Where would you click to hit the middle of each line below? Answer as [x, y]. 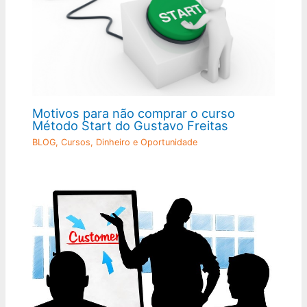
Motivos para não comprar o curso [134, 113]
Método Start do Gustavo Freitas [131, 125]
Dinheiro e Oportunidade [147, 143]
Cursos [76, 143]
